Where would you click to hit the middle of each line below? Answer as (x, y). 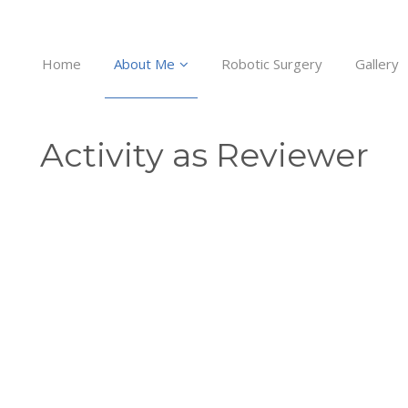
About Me (144, 64)
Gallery (377, 64)
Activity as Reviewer (204, 155)
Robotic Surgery (271, 64)
